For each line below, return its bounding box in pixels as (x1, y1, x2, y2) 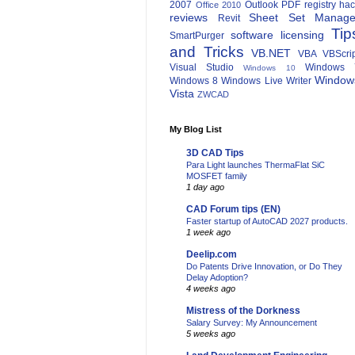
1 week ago (186, 227, 231, 238)
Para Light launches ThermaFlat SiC (186, 160, 325, 170)
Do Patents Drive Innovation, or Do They (186, 261, 342, 272)
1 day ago (186, 182, 224, 193)
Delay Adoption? (186, 273, 248, 283)
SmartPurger (170, 30, 224, 42)
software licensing (231, 29, 324, 42)
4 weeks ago (186, 284, 235, 294)
